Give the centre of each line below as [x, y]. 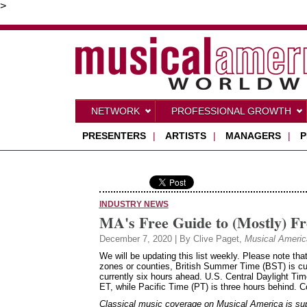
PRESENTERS [114, 136]
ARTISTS [185, 136]
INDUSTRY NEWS [134, 204]
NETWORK [115, 111]
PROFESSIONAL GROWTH [231, 111]
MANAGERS [253, 136]
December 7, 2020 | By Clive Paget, [172, 239]
